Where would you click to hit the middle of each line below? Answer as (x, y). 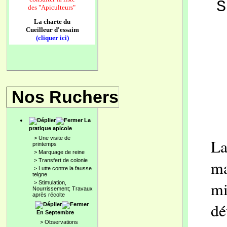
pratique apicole (50, 128)
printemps (45, 144)
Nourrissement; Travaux (63, 188)
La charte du (52, 22)
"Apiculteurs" (58, 7)
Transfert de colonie (63, 160)
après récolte (49, 195)
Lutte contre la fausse (65, 168)
